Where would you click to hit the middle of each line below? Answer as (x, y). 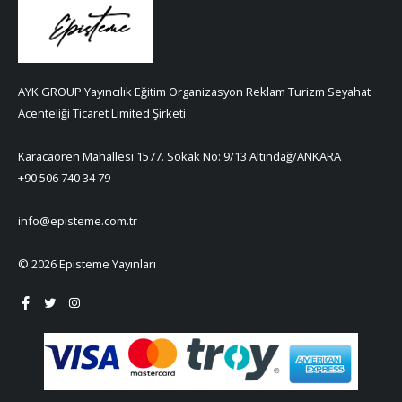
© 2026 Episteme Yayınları (87, 264)
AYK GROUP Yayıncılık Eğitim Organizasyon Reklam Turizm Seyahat (194, 92)
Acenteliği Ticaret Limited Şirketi (102, 113)
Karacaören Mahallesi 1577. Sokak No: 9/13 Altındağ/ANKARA (179, 156)
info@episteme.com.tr (78, 221)
